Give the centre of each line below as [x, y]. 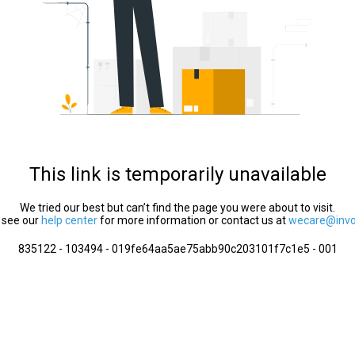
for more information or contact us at [193, 220]
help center [69, 220]
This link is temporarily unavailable [177, 174]
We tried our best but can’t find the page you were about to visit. [177, 208]
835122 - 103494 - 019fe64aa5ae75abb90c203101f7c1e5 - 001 [177, 249]
